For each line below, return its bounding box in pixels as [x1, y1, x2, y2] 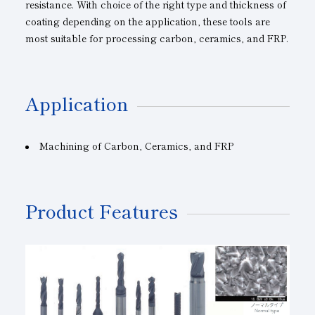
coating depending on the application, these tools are [25, 13, 270, 28]
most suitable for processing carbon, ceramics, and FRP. [25, 30, 288, 45]
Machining [39, 138, 92, 153]
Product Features [25, 197, 178, 224]
